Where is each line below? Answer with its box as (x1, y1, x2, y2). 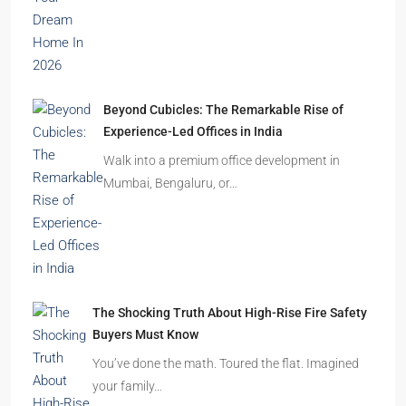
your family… (92, 379, 162, 393)
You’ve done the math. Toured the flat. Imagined (92, 356, 359, 371)
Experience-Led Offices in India (103, 124, 283, 139)
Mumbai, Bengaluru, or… (103, 176, 237, 190)
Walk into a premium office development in (103, 153, 340, 168)
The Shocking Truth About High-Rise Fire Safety (92, 305, 367, 320)
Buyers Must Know (92, 327, 198, 342)
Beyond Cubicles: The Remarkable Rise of (103, 102, 343, 117)
